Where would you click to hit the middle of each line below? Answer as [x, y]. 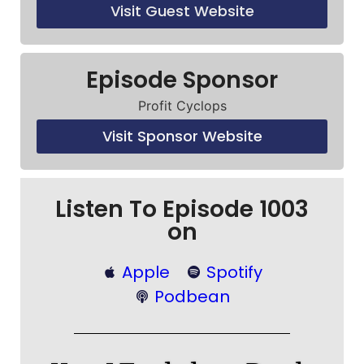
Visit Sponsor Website [182, 136]
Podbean [192, 296]
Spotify [234, 272]
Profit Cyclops [182, 105]
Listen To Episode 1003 [182, 209]
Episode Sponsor [182, 80]
